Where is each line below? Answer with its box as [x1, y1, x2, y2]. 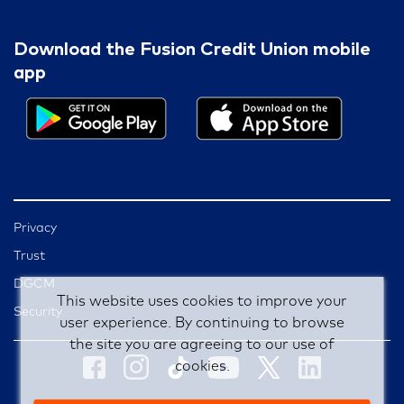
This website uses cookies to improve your [57, 294, 347, 308]
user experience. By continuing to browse [60, 316, 344, 330]
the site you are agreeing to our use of [69, 337, 335, 352]
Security [14, 305, 62, 318]
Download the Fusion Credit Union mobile [14, 41, 371, 60]
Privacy [14, 221, 57, 234]
